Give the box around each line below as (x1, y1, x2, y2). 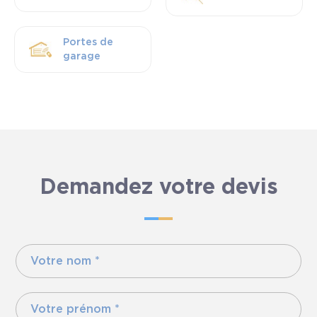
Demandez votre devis (39, 177, 278, 198)
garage (63, 52, 101, 62)
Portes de (63, 38, 114, 47)
